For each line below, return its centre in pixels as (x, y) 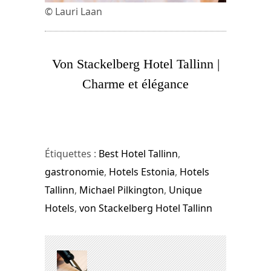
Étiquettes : (72, 154)
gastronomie (74, 172)
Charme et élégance (135, 83)
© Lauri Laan (73, 11)
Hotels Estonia (142, 172)
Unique (185, 190)
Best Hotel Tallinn (138, 154)
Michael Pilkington (122, 190)
